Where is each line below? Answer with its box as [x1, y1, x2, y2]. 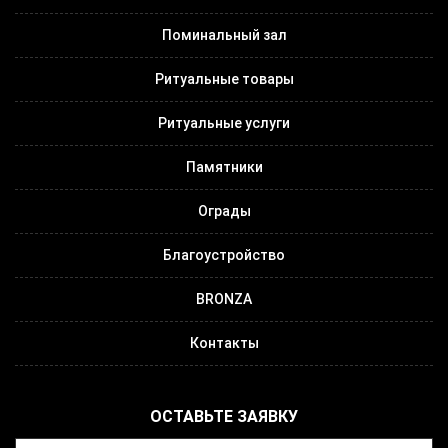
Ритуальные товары [154, 70, 294, 87]
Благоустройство [163, 246, 285, 263]
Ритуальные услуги [158, 114, 290, 131]
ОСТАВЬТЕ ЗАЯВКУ [150, 406, 298, 426]
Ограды [197, 202, 251, 219]
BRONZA [196, 290, 252, 307]
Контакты [189, 334, 259, 351]
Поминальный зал [161, 26, 287, 43]
